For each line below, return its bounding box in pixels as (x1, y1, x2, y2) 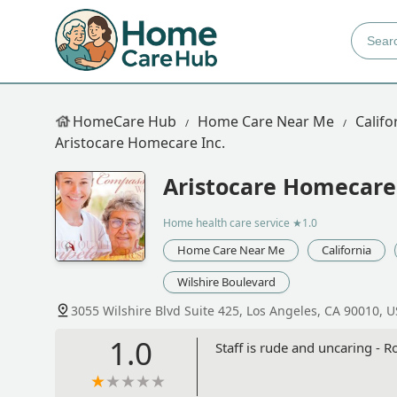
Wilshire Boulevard (177, 274, 276, 291)
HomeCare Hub (73, 112, 176, 131)
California (322, 242, 371, 259)
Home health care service (163, 215, 290, 231)
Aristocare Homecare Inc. (55, 133, 225, 152)
